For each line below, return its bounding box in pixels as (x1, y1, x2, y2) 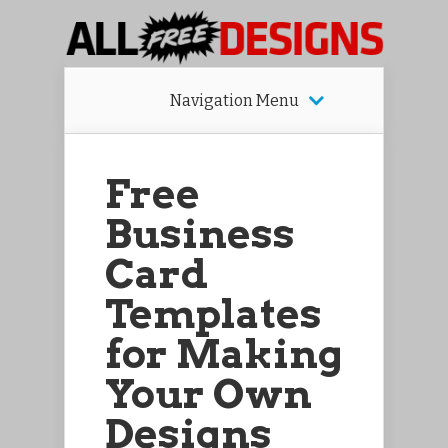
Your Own (105, 369, 312, 418)
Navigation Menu (169, 90, 299, 110)
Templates (105, 289, 322, 338)
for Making (105, 329, 343, 378)
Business (105, 209, 295, 258)
